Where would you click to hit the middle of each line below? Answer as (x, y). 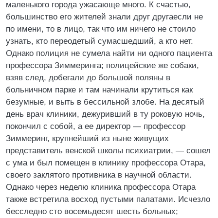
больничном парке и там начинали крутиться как (99, 90)
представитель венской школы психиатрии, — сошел (108, 151)
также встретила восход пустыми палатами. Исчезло (108, 199)
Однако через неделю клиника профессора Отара (101, 187)
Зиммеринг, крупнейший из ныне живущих (87, 138)
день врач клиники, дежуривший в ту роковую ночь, (105, 114)
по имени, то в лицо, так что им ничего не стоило (101, 29)
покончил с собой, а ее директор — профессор (96, 126)
